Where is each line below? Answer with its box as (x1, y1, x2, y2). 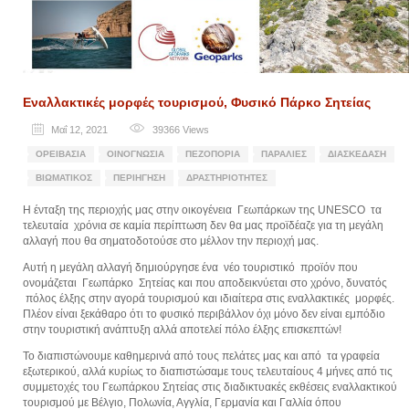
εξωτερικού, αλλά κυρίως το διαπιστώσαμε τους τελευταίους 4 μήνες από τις (23, 364, 393, 378)
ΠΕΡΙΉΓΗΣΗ (113, 172, 165, 183)
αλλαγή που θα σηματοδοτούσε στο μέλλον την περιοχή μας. (23, 234, 319, 247)
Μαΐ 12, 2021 (51, 123, 108, 135)
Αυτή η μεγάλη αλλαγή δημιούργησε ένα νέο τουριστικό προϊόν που (23, 260, 358, 274)
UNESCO (318, 203, 368, 216)
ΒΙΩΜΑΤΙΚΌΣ (36, 172, 92, 183)
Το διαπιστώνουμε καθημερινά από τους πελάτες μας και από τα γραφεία (23, 349, 380, 362)
